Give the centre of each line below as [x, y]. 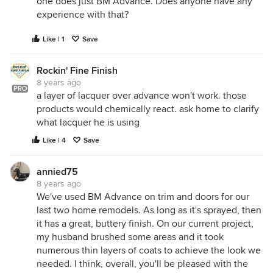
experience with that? [83, 15]
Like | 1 [54, 39]
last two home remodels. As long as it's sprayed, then [149, 210]
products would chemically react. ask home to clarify [148, 109]
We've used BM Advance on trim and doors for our [143, 197]
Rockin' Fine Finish [77, 71]
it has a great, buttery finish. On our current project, [145, 224]
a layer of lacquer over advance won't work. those [142, 96]
